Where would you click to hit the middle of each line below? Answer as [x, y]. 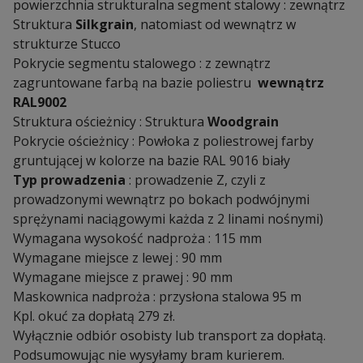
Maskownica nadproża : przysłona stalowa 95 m [157, 296]
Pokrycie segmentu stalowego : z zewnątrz [142, 63]
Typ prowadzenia [69, 179]
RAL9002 [40, 102]
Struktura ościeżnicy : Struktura [110, 121]
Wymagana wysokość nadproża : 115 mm [137, 238]
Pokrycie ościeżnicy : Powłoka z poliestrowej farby [163, 141]
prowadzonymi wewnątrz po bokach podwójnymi [161, 199]
